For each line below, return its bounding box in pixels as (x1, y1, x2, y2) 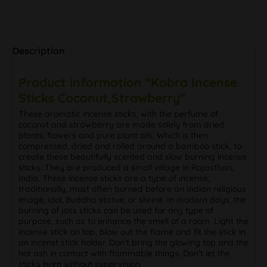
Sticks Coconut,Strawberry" (18, 89, 185, 105)
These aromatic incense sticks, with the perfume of (18, 108, 218, 119)
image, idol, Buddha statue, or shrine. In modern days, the (18, 194, 246, 205)
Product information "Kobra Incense (18, 74, 237, 90)
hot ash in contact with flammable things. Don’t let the (18, 247, 230, 259)
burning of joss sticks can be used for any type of (18, 204, 213, 216)
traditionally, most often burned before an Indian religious (18, 183, 246, 194)
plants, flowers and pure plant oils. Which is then (18, 129, 208, 141)
